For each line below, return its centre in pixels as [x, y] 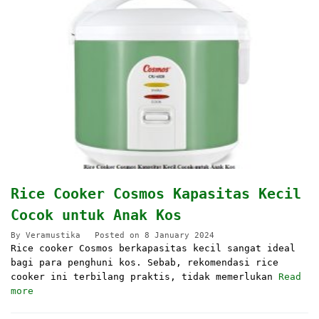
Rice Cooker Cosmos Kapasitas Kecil [156, 194]
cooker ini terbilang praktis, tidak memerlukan [145, 277]
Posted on [120, 236]
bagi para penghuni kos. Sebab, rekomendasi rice [145, 263]
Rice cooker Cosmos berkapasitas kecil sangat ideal [153, 249]
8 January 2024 [179, 236]
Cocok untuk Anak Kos [96, 215]
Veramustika [53, 236]
